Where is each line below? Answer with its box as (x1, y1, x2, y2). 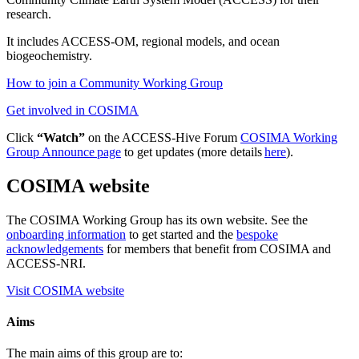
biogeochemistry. (6, 48, 92, 63)
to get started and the (126, 227, 236, 241)
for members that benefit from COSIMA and (103, 241, 331, 256)
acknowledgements (6, 241, 103, 256)
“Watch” (37, 130, 85, 144)
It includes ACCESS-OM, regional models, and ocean (6, 34, 280, 48)
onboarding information (6, 227, 126, 241)
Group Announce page (6, 144, 121, 159)
